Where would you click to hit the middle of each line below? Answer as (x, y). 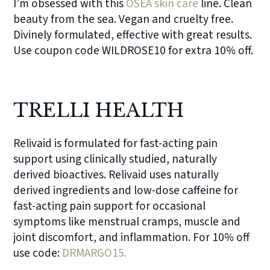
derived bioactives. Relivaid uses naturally (116, 175)
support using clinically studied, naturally (115, 159)
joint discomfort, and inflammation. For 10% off (132, 238)
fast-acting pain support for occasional (110, 206)
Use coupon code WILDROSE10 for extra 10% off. (133, 51)
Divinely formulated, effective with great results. (133, 35)
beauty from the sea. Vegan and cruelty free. (124, 20)
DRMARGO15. (95, 253)
